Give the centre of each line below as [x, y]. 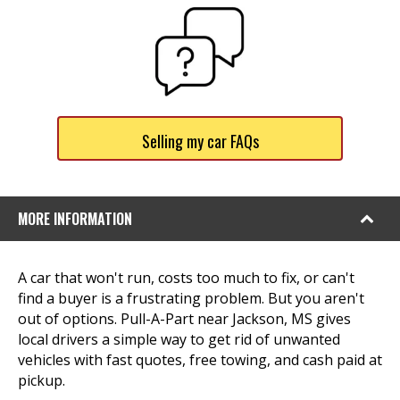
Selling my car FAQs [200, 141]
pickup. [42, 380]
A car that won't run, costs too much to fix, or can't [186, 278]
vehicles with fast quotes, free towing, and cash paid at [200, 360]
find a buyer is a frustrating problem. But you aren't [191, 298]
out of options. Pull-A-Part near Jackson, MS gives [184, 319]
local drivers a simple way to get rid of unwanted [179, 339]
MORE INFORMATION [75, 219]
